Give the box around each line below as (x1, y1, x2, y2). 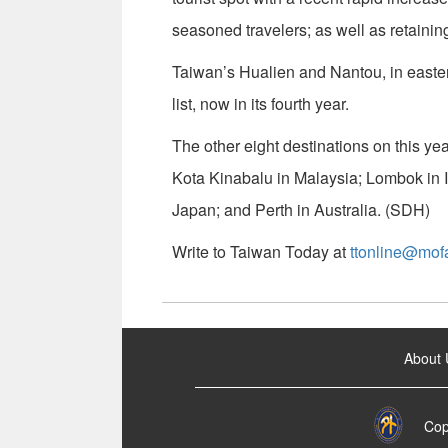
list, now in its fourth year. (172, 92, 349, 116)
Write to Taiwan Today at (172, 240, 350, 264)
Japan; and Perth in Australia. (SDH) (172, 198, 430, 222)
